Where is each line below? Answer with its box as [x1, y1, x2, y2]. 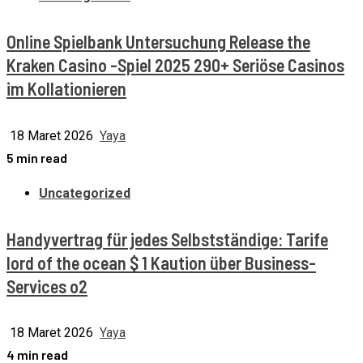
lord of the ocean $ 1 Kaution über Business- [6, 251, 316, 273]
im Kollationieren [6, 78, 126, 100]
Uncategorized [39, 185, 130, 201]
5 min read [6, 149, 67, 165]
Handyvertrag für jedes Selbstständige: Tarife [6, 228, 328, 250]
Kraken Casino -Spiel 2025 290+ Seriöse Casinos [6, 54, 344, 76]
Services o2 [6, 275, 88, 297]
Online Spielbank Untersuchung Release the [6, 31, 310, 53]
